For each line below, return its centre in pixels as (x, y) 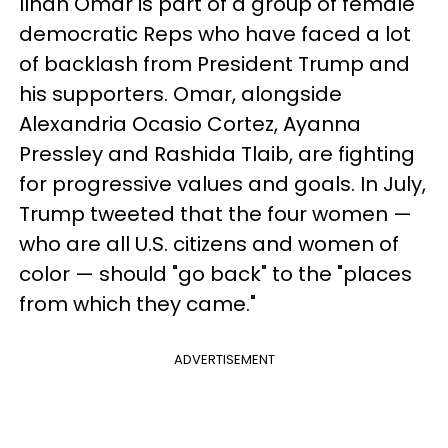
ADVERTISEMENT (224, 359)
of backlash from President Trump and (214, 64)
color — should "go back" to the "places (215, 274)
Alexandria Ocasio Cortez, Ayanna (190, 124)
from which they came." (137, 304)
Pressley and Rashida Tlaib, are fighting (217, 154)
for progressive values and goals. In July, (222, 184)
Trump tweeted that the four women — (215, 214)
